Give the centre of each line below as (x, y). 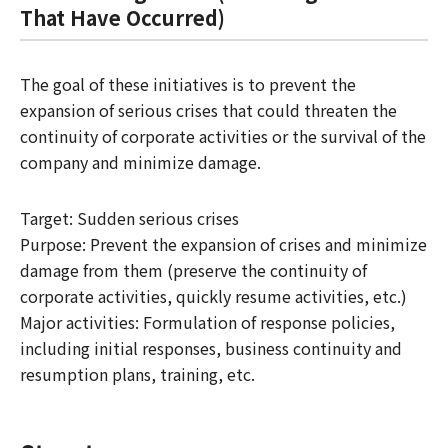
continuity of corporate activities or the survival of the (223, 136)
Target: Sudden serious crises (129, 218)
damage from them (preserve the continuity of (193, 270)
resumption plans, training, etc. (137, 374)
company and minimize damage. (140, 162)
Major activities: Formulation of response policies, (207, 322)
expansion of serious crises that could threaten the (208, 110)
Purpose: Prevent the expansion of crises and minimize (223, 244)
